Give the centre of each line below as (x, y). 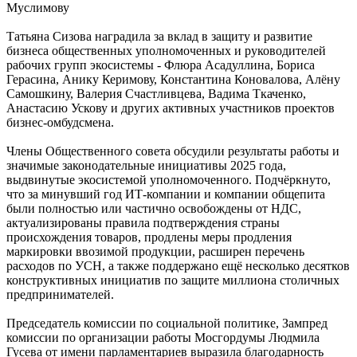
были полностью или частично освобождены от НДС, (154, 209)
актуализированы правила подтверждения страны (143, 223)
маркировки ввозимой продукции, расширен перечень (155, 252)
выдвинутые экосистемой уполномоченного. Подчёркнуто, (169, 180)
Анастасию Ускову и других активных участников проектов (171, 108)
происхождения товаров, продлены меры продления (149, 237)
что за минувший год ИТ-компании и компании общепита (166, 194)
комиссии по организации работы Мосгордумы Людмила (163, 338)
